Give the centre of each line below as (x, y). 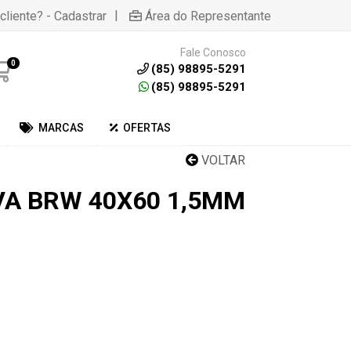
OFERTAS (147, 128)
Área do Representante (208, 16)
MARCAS (61, 128)
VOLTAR (222, 160)
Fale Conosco (213, 52)
